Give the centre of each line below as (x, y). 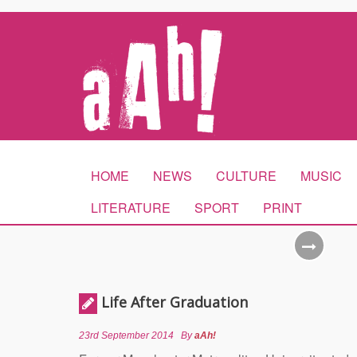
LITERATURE (131, 208)
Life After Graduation (175, 302)
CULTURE (246, 176)
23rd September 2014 (126, 335)
